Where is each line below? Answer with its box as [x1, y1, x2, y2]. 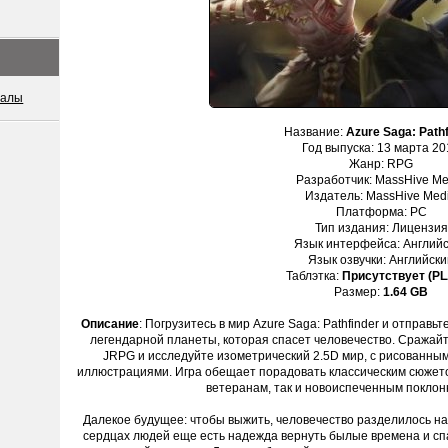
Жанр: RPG [349, 157, 413, 171]
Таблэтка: [286, 269, 342, 283]
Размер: [334, 285, 383, 299]
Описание [81, 317, 139, 331]
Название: [284, 125, 346, 139]
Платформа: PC [335, 205, 427, 219]
